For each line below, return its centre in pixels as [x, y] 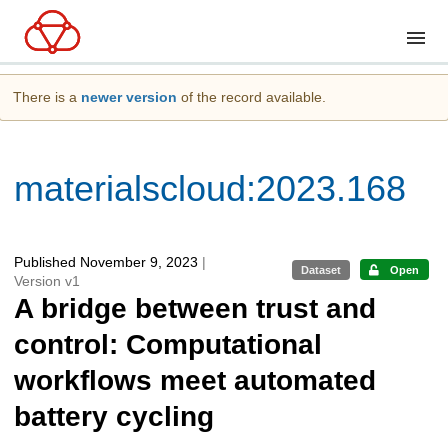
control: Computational [168, 344]
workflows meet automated [195, 380]
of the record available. [251, 97]
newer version [129, 97]
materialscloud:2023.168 [210, 188]
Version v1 [47, 281]
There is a [47, 97]
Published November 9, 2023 [108, 262]
